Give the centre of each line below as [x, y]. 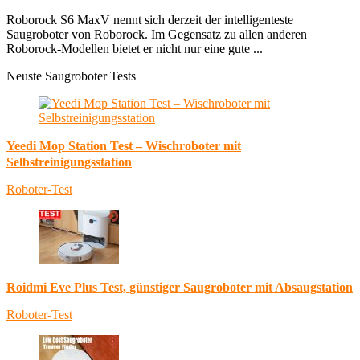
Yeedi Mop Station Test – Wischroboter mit [124, 146]
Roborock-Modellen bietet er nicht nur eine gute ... [135, 49]
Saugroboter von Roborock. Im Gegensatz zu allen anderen [157, 34]
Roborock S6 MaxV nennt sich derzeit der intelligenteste [150, 20]
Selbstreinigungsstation [69, 162]
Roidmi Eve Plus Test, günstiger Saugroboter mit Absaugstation [180, 287]
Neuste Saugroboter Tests [71, 76]
